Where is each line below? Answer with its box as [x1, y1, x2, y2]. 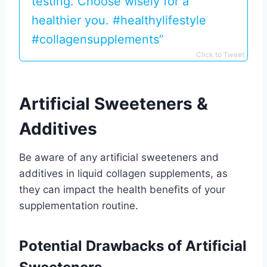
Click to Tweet [196, 50, 244, 60]
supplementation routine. [19, 200, 138, 212]
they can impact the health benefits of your [19, 184, 225, 196]
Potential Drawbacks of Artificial [19, 237, 247, 255]
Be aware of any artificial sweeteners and [19, 151, 219, 164]
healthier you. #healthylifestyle [32, 13, 206, 28]
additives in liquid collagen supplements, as [19, 167, 228, 180]
